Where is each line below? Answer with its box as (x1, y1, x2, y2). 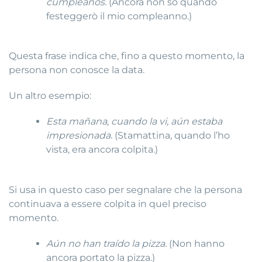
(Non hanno (167, 237, 225, 249)
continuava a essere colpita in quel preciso (9, 198, 206, 209)
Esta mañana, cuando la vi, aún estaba (46, 116, 223, 127)
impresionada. (46, 130, 113, 142)
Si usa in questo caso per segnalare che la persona (9, 184, 242, 195)
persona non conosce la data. (9, 64, 144, 76)
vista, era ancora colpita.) (46, 144, 158, 156)
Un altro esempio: (9, 90, 91, 102)
